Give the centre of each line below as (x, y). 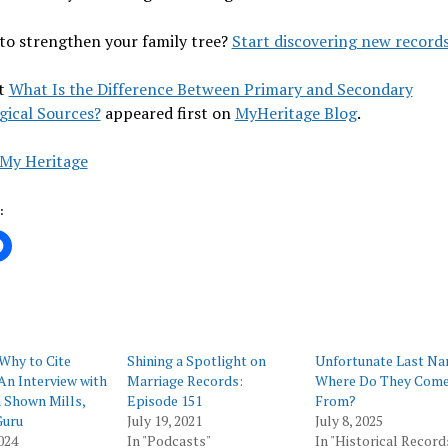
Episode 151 (165, 401)
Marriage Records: (185, 381)
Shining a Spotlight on (197, 361)
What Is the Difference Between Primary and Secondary (210, 89)
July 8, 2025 (349, 421)
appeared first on (167, 113)
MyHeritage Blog (295, 113)
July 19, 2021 (165, 421)
